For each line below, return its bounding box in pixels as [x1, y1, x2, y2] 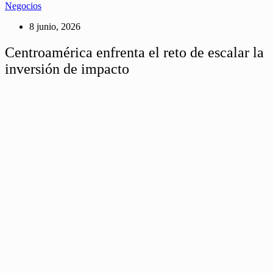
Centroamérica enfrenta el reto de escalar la [5, 44, 264, 60]
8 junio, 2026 [29, 21, 80, 32]
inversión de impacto [5, 60, 129, 77]
